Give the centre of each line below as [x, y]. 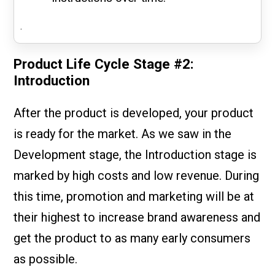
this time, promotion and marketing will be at [134, 197]
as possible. [46, 259]
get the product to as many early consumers [132, 238]
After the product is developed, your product [134, 113]
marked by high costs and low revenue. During [137, 176]
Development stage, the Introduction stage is [135, 155]
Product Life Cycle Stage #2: [104, 64]
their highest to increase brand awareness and [137, 218]
